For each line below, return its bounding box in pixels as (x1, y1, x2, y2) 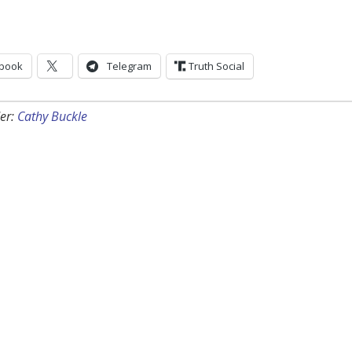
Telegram (107, 59, 152, 74)
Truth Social (189, 59, 244, 74)
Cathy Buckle (17, 108, 87, 126)
